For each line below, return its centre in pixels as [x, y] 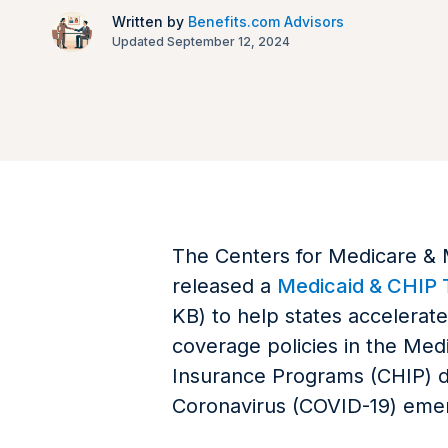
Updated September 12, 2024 [201, 41]
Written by [150, 21]
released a [224, 286]
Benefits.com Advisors [266, 21]
